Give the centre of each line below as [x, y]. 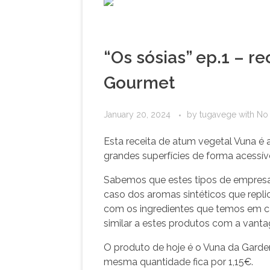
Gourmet [139, 83]
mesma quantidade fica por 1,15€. [178, 262]
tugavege [219, 114]
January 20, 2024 [137, 114]
